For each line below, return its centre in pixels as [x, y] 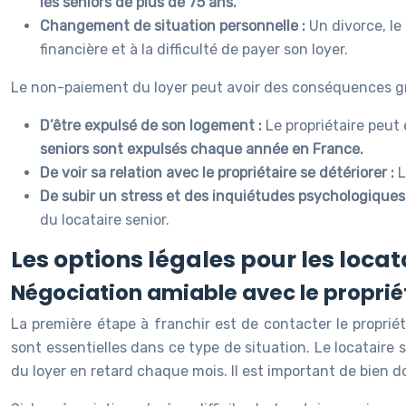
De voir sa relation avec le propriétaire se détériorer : [219, 173]
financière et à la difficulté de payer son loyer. [194, 49]
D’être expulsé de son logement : [153, 126]
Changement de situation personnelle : [174, 26]
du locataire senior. [105, 220]
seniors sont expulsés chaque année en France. [202, 149]
